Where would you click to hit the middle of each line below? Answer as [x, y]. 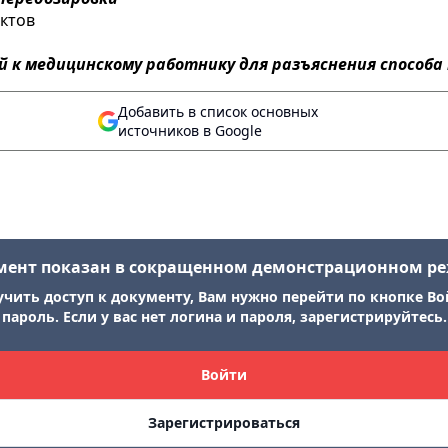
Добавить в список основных [218, 111]
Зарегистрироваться [224, 422]
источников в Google [190, 130]
